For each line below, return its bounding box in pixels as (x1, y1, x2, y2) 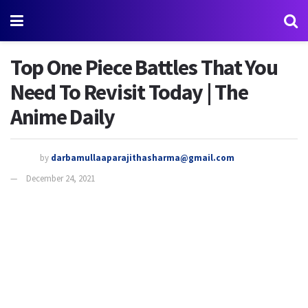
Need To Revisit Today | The (10, 78, 248, 106)
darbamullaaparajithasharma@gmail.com (51, 151, 234, 164)
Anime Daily (10, 103, 115, 131)
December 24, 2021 (26, 172, 95, 184)
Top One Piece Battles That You (10, 54, 278, 81)
